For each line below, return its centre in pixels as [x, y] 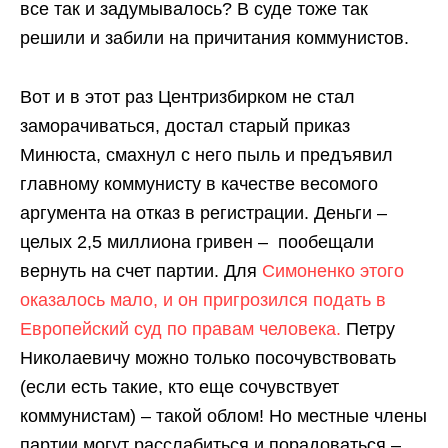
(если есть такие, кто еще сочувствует [179, 386]
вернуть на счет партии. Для [141, 270]
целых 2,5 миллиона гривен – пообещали [197, 241]
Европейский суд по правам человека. [180, 328]
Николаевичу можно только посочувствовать [208, 357]
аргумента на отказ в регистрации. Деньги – [203, 212]
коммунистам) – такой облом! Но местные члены [223, 415]
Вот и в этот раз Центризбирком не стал [187, 96]
